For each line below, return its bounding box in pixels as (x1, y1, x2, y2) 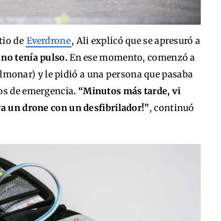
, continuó (149, 102, 194, 113)
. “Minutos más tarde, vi (74, 85, 181, 97)
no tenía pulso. (1, 52, 68, 63)
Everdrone (27, 35, 71, 46)
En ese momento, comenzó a (67, 52, 195, 63)
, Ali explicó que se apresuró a (71, 35, 201, 46)
